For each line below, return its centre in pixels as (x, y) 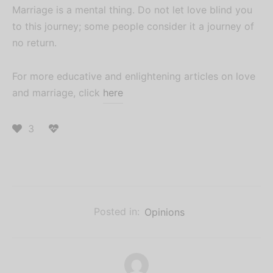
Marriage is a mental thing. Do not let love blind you (132, 9)
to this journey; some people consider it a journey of (133, 26)
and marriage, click (58, 92)
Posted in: (116, 212)
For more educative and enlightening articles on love (134, 76)
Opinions (164, 212)
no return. (34, 42)
